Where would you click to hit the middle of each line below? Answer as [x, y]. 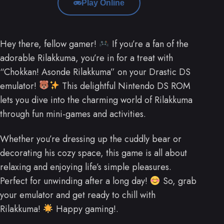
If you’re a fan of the [149, 44]
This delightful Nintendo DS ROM [125, 86]
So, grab [178, 181]
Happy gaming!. [86, 209]
